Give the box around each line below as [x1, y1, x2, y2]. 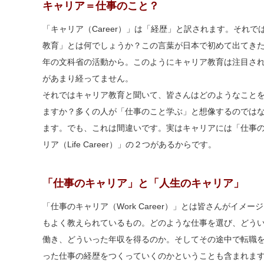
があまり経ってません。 [42, 74, 133, 83]
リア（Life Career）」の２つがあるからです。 [42, 140, 216, 149]
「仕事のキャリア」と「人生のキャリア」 [42, 177, 244, 189]
